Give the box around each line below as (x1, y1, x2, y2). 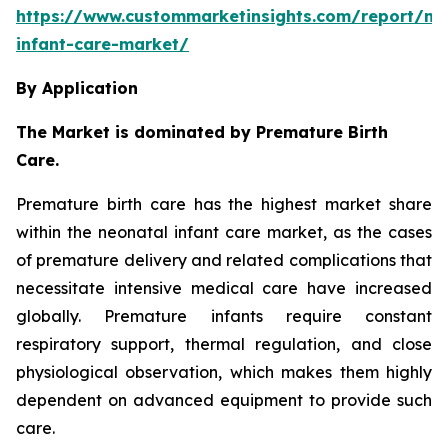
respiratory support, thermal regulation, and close (16, 333, 432, 354)
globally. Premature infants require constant (16, 305, 432, 326)
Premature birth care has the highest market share (16, 193, 432, 214)
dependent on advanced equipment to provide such (16, 389, 432, 410)
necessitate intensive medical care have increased (16, 277, 432, 298)
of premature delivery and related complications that (16, 249, 432, 270)
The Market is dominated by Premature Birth (16, 121, 388, 142)
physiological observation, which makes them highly (16, 361, 432, 382)
